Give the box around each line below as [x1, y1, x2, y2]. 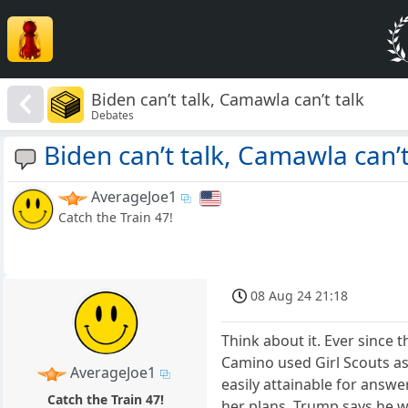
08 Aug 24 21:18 [250, 287, 349, 305]
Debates [91, 107, 135, 123]
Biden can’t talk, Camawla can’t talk [91, 87, 365, 110]
